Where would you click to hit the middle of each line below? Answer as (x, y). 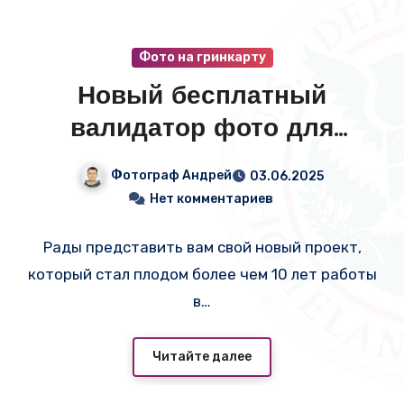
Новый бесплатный (202, 97)
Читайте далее (202, 357)
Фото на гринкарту (202, 57)
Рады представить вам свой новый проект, (202, 247)
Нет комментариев (211, 198)
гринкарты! (202, 162)
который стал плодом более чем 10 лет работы (202, 274)
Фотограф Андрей (171, 175)
